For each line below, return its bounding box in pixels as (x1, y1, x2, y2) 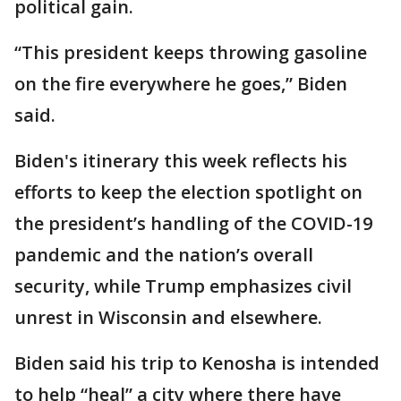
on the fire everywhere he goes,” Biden (14, 72, 347, 96)
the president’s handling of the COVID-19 (14, 211, 372, 235)
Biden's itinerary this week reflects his (14, 149, 347, 173)
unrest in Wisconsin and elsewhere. (14, 305, 322, 329)
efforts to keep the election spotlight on (14, 180, 363, 204)
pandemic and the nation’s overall (14, 243, 313, 267)
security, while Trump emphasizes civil (14, 274, 352, 298)
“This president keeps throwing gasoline (14, 40, 367, 64)
